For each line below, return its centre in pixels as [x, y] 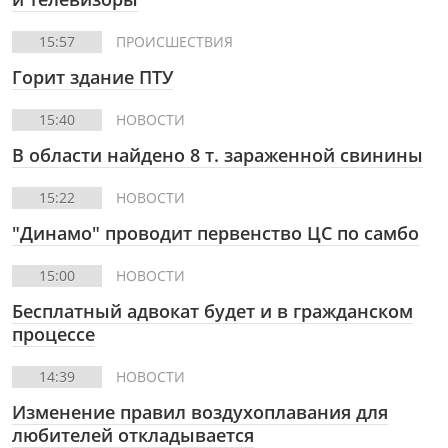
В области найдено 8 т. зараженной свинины [217, 155]
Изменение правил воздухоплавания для [200, 412]
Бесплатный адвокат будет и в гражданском [212, 311]
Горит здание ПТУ [92, 77]
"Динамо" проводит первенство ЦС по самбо [215, 233]
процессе [53, 334]
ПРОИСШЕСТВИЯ [174, 41]
